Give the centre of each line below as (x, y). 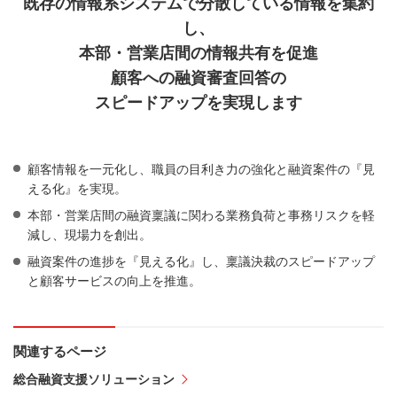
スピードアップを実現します (198, 102)
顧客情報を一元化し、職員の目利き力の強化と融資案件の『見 (201, 169)
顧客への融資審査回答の (198, 78)
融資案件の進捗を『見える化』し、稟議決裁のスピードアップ (201, 262)
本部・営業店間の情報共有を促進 (198, 53)
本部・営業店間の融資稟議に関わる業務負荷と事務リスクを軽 (201, 215)
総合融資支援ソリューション (94, 379)
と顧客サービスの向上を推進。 (114, 281)
